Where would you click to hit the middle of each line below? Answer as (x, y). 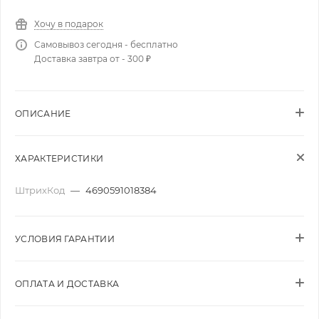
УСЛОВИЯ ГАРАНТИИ (65, 239)
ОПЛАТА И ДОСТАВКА (67, 284)
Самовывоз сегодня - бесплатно (106, 45)
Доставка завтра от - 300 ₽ (93, 59)
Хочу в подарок (69, 24)
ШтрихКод (41, 190)
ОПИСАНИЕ (43, 114)
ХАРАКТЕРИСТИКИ (59, 158)
